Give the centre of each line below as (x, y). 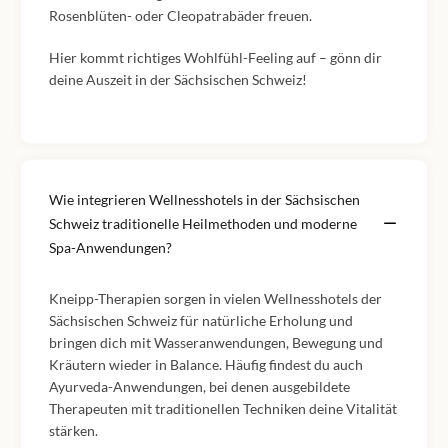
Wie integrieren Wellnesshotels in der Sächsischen (204, 199)
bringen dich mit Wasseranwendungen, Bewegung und (216, 342)
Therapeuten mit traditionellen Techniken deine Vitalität (223, 408)
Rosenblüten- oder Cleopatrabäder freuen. (180, 15)
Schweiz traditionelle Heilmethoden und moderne (203, 223)
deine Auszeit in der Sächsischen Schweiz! (178, 79)
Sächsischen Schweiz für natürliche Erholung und (201, 320)
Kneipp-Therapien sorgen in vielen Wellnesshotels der (215, 298)
